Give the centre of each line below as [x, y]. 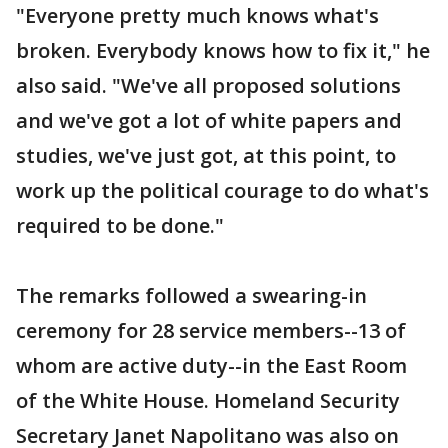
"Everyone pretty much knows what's [197, 15]
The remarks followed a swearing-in [191, 295]
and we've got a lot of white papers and [209, 120]
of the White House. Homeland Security [208, 400]
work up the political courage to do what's [222, 190]
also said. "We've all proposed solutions [208, 85]
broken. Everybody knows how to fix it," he [223, 50]
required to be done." [120, 225]
